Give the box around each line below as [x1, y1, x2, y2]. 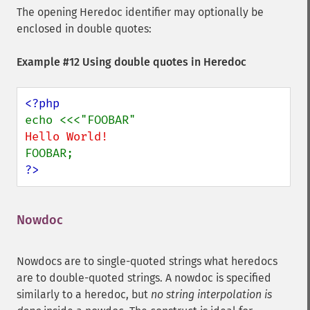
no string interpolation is [151, 288, 272, 301]
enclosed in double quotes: [17, 22, 152, 35]
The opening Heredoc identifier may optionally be [17, 6, 264, 19]
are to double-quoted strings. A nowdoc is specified [17, 271, 271, 284]
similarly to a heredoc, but [17, 288, 151, 301]
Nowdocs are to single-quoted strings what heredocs [17, 255, 277, 268]
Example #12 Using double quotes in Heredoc [17, 55, 246, 69]
